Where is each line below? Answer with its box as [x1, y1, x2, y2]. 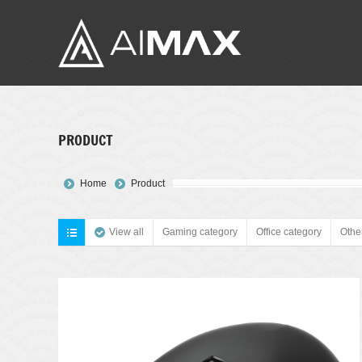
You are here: [58, 176, 128, 189]
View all [109, 226, 144, 238]
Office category [256, 226, 322, 238]
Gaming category [162, 226, 238, 238]
